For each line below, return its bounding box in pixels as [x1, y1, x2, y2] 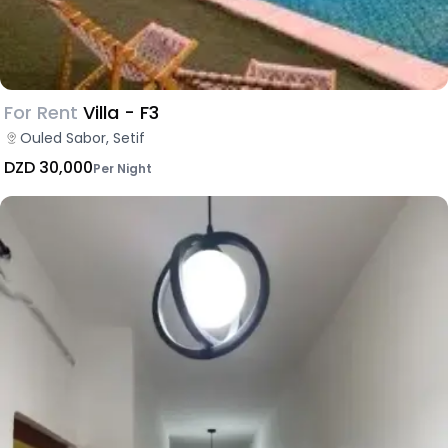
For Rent [4, 99, 78, 125]
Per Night [93, 159, 152, 177]
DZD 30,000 [4, 155, 93, 179]
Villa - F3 [83, 99, 159, 125]
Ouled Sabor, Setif [20, 127, 145, 148]
